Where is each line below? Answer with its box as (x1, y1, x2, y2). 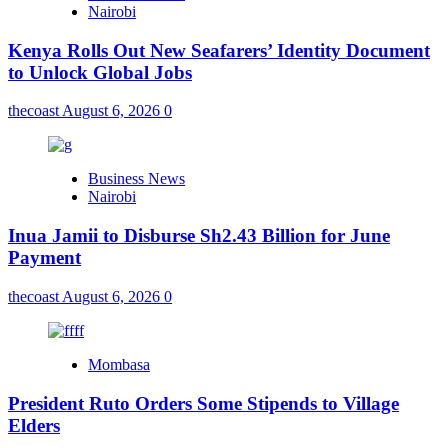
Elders (8, 414, 60, 436)
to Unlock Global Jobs (8, 61, 192, 83)
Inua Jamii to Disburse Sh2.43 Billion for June (8, 225, 390, 247)
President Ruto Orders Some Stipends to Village (8, 392, 399, 414)
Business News (88, 170, 185, 188)
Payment (8, 247, 81, 269)
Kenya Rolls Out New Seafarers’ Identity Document (8, 39, 430, 61)
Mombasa (88, 355, 150, 373)
